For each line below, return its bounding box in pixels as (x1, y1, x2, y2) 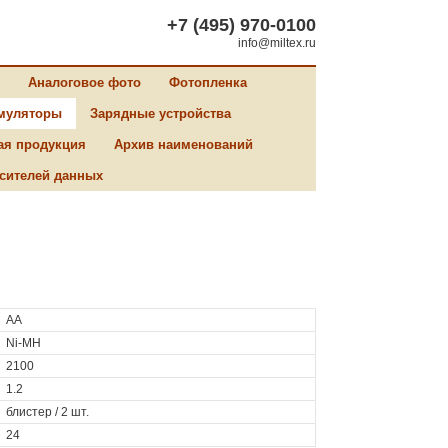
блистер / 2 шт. (6, 405, 89, 419)
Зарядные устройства (90, 106, 231, 121)
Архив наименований (114, 137, 253, 152)
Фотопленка (169, 75, 247, 90)
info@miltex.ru (238, 36, 316, 50)
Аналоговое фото (28, 75, 141, 90)
